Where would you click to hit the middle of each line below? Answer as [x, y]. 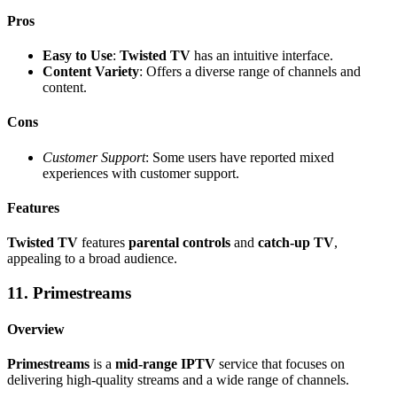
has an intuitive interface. [262, 55]
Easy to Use [78, 55]
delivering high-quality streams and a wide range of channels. [178, 380]
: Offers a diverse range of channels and [250, 71]
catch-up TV [296, 243]
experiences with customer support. [141, 173]
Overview [36, 330]
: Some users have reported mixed [240, 157]
